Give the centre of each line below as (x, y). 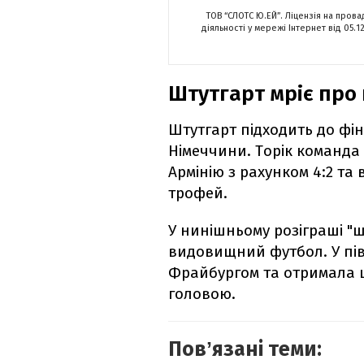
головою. (202, 294)
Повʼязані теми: (245, 350)
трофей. (198, 193)
